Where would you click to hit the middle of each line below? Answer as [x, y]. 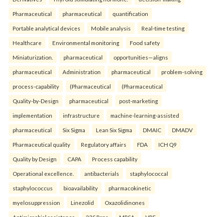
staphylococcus [33, 188]
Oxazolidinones [125, 203]
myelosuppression [36, 203]
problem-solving [182, 72]
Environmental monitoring [86, 43]
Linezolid [82, 203]
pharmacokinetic [130, 188]
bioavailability [81, 188]
